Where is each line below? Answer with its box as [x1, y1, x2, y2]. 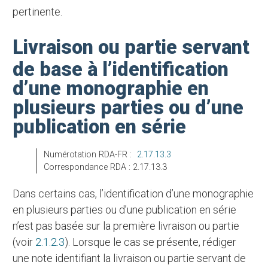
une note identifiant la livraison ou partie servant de [13, 251, 246, 264]
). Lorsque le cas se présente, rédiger [65, 235, 237, 248]
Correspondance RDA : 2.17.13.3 [48, 162, 167, 172]
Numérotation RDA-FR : [49, 149, 134, 160]
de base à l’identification [13, 57, 229, 81]
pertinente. [13, 5, 63, 18]
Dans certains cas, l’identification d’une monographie [13, 187, 20, 200]
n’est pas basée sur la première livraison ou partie [13, 219, 240, 232]
